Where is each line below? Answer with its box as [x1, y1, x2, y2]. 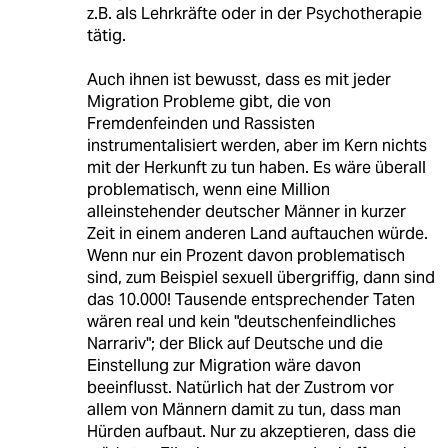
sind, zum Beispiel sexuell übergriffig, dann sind [86, 266, 435, 288]
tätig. [86, 24, 126, 46]
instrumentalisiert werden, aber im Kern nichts [86, 134, 427, 156]
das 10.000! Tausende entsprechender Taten [86, 288, 415, 310]
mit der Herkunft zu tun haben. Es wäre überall [86, 156, 426, 178]
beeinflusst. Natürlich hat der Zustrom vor [86, 376, 394, 398]
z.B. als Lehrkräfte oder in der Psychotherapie [86, 2, 422, 24]
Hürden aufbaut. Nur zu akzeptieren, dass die [86, 420, 416, 442]
